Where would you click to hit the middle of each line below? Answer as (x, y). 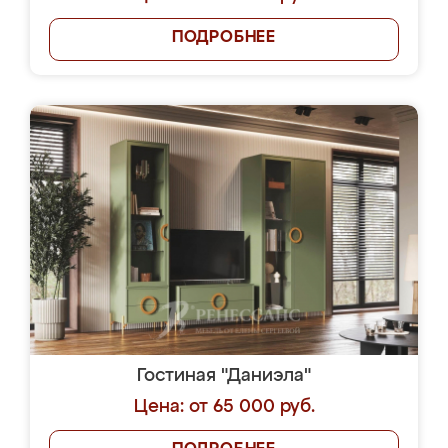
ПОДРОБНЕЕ (224, 38)
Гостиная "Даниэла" (224, 376)
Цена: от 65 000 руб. (224, 407)
